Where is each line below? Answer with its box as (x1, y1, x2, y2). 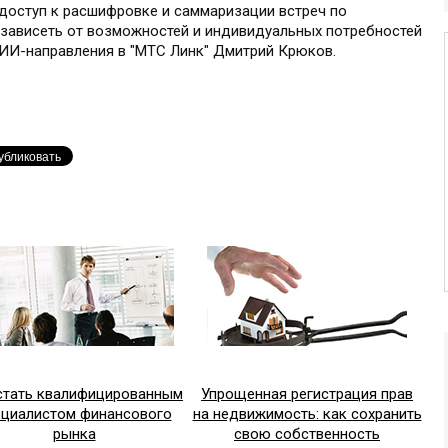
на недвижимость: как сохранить (192, 405, 422, 424)
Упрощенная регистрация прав (201, 385, 413, 404)
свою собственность (234, 425, 380, 444)
